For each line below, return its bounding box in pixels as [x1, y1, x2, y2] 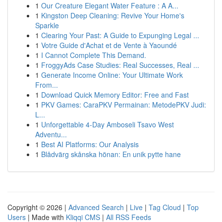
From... [35, 80, 58, 90]
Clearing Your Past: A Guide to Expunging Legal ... [41, 30, 199, 40]
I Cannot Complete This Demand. [41, 50, 146, 60]
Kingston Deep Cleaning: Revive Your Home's [41, 10, 184, 20]
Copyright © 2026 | [7, 202, 68, 212]
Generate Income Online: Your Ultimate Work [41, 70, 183, 80]
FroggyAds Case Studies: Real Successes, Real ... [41, 60, 199, 70]
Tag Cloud [149, 202, 181, 212]
